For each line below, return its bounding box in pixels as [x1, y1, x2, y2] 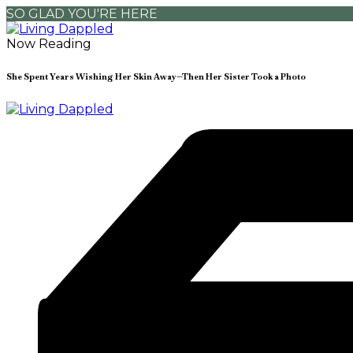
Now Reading [6, 36, 91, 51]
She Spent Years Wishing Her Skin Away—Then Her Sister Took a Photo [6, 70, 306, 82]
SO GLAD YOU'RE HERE [6, 6, 158, 21]
